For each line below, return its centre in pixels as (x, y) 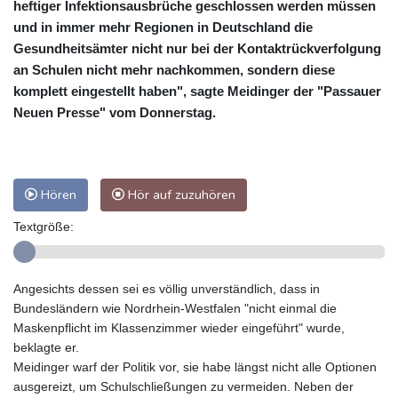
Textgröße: (44, 226)
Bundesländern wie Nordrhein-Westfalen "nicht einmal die (175, 308)
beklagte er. (46, 347)
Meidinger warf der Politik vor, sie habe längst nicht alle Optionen (195, 366)
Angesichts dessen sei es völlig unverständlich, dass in (167, 288)
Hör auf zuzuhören (180, 194)
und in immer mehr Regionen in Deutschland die (163, 27)
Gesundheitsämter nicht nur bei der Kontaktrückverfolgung (197, 48)
